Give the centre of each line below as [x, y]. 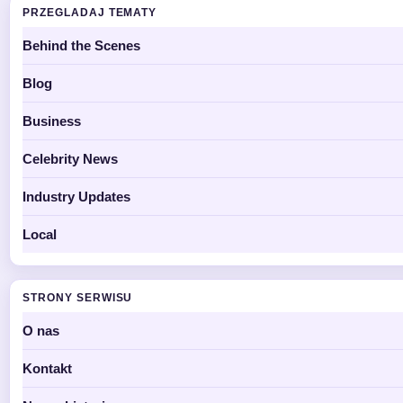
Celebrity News [70, 158]
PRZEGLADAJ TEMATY [90, 12]
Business [52, 121]
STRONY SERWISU [78, 297]
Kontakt [47, 368]
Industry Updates [76, 196]
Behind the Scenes [81, 45]
